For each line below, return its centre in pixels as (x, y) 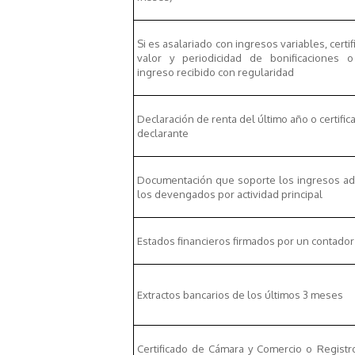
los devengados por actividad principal (229, 194)
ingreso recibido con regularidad (215, 72)
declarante (162, 133)
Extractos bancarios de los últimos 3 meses (240, 294)
